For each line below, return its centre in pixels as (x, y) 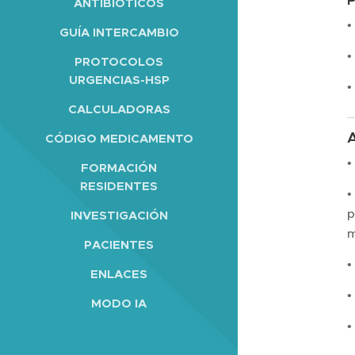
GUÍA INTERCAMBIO (119, 32)
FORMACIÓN (119, 167)
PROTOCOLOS (119, 61)
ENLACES (119, 273)
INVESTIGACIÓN (119, 215)
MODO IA (119, 303)
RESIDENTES (119, 185)
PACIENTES (119, 244)
